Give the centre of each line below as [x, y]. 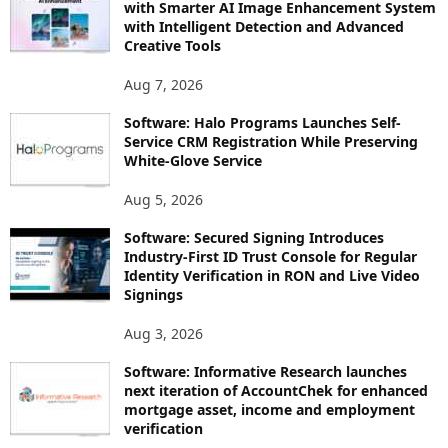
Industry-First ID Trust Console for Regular [270, 256]
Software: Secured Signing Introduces [254, 237]
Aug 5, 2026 [163, 199]
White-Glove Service [193, 160]
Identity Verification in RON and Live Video [272, 275]
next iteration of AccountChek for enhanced [276, 390]
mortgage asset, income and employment [269, 409]
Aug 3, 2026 [163, 333]
